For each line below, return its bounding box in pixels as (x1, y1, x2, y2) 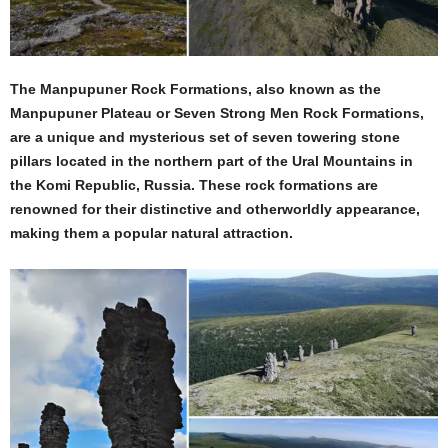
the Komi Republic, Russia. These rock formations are (10, 176, 378, 193)
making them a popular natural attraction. (10, 224, 293, 241)
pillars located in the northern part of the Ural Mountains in (10, 152, 413, 169)
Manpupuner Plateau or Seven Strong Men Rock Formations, (10, 104, 424, 121)
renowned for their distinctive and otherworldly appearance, (10, 200, 420, 217)
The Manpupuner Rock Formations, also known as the (10, 80, 381, 97)
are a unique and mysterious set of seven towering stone (10, 128, 400, 145)
